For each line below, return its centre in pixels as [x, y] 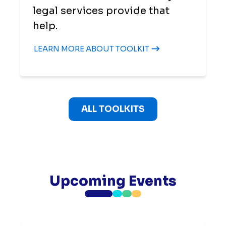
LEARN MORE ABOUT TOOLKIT [92, 48]
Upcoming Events [113, 181]
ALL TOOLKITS [113, 109]
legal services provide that [101, 11]
